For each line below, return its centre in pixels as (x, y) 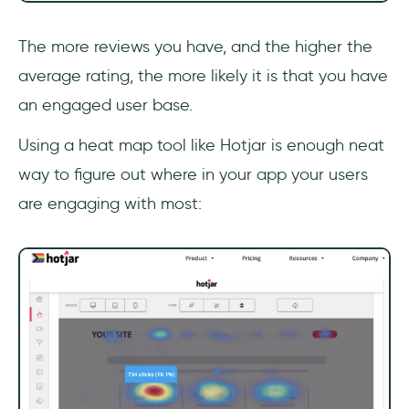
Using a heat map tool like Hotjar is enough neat (201, 145)
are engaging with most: (110, 203)
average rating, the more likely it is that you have (203, 75)
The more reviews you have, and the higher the (195, 46)
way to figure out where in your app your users (193, 174)
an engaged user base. (105, 105)
